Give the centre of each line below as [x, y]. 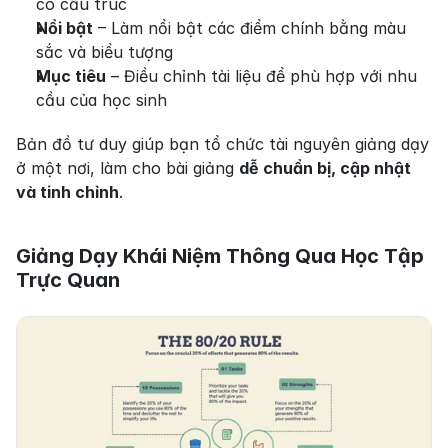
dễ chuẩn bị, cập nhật [325, 168]
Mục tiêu [71, 76]
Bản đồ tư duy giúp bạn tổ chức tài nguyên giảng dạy [222, 144]
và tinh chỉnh [67, 192]
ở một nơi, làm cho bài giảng [127, 168]
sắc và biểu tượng [104, 52]
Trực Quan [68, 280]
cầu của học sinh [101, 100]
